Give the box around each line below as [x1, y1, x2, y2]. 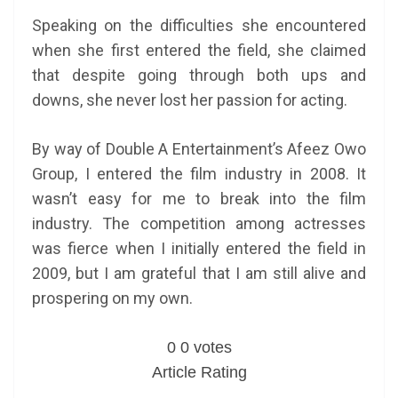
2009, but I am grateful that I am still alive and [32, 264, 366, 283]
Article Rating [151, 363, 247, 381]
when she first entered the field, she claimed [32, 41, 366, 60]
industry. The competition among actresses [32, 214, 366, 233]
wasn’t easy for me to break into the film [32, 189, 366, 208]
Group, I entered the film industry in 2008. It [32, 164, 366, 183]
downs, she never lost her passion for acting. [32, 91, 347, 109]
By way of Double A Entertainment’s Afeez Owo [32, 139, 366, 158]
